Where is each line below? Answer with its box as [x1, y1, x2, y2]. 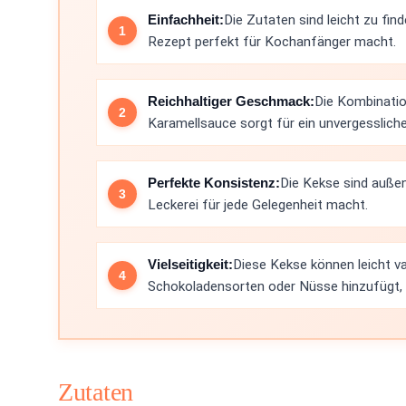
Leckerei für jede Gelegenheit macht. [148, 197, 368, 213]
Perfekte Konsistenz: [148, 175, 280, 190]
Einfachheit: [148, 12, 224, 27]
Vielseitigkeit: [148, 256, 233, 272]
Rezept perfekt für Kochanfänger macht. [148, 34, 396, 50]
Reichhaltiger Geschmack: [148, 93, 314, 109]
